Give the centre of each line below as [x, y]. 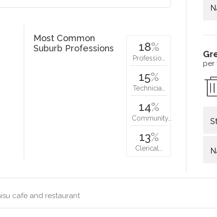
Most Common [64, 38]
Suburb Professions [74, 48]
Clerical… [149, 148]
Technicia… [149, 88]
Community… [152, 118]
